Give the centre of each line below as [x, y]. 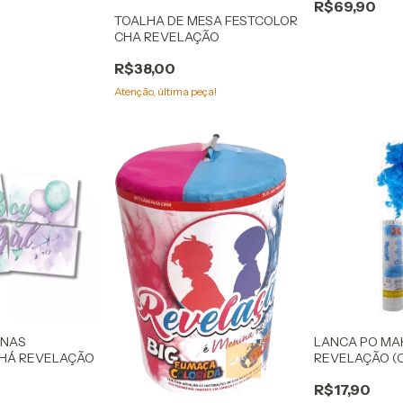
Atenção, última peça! [165, 92]
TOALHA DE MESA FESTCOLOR [206, 21]
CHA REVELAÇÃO [166, 37]
